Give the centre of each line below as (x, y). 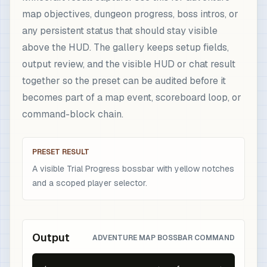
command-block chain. (73, 114)
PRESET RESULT (61, 152)
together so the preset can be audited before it (124, 81)
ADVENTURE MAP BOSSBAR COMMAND (164, 238)
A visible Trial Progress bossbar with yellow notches (133, 169)
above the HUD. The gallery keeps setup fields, (125, 47)
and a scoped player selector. (90, 183)
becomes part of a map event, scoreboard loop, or (132, 97)
